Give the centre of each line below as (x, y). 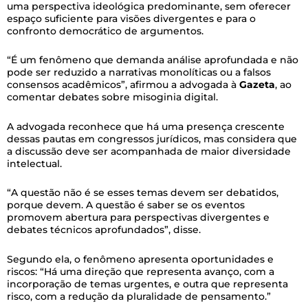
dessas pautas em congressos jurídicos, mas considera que (152, 139)
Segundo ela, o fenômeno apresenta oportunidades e (140, 259)
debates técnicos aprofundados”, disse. (105, 230)
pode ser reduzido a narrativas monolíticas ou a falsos (139, 72)
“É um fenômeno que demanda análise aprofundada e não (153, 60)
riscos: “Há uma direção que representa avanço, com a (141, 271)
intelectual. (36, 163)
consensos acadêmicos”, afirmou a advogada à (123, 85)
